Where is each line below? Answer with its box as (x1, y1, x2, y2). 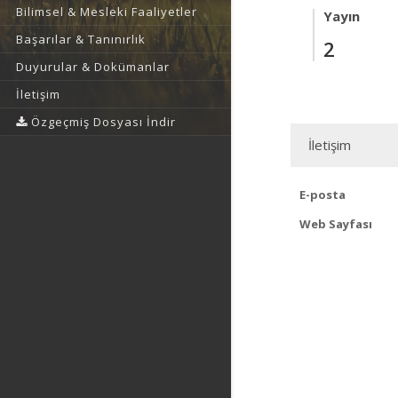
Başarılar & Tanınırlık (16, 31, 146, 47)
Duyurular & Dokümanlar (16, 59, 170, 75)
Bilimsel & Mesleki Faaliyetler (16, 4, 197, 20)
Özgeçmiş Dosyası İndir (28, 114, 176, 130)
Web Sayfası (299, 216, 372, 232)
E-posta (299, 187, 346, 203)
